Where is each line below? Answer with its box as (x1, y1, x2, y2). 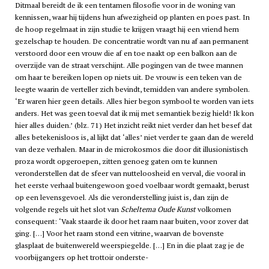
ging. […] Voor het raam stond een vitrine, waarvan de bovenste (14, 228, 224, 239)
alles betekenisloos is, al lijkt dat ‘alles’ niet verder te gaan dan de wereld (14, 132, 253, 143)
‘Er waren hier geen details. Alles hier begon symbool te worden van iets (14, 96, 254, 107)
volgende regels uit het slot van (14, 204, 121, 215)
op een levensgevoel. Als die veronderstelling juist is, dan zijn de (14, 192, 229, 203)
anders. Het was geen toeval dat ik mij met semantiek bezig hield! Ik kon (14, 108, 254, 119)
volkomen (195, 204, 231, 215)
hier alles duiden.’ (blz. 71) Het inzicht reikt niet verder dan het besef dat (14, 120, 252, 131)
